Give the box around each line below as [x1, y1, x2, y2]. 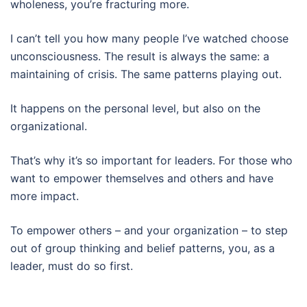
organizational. [10, 119, 87, 133]
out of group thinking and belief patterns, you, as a [10, 241, 275, 255]
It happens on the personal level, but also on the [10, 101, 260, 115]
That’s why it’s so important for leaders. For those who [10, 153, 293, 167]
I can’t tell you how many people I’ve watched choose [10, 32, 288, 45]
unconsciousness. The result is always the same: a [10, 49, 269, 63]
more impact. [10, 189, 79, 203]
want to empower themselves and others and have [10, 171, 273, 185]
